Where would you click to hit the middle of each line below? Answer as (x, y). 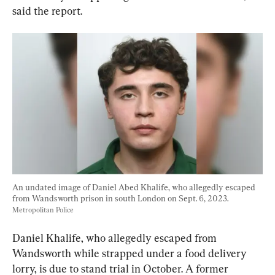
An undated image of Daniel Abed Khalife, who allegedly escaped (135, 187)
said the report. (47, 10)
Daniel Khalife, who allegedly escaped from (116, 238)
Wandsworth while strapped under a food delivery (131, 253)
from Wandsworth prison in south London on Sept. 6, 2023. (121, 198)
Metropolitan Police (43, 210)
